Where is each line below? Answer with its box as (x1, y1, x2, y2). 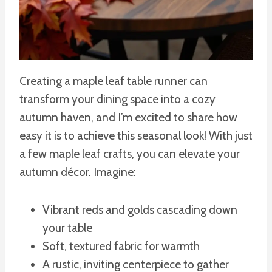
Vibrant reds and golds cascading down (42, 202, 237, 217)
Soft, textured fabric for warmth (42, 239, 200, 253)
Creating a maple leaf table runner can (19, 73, 208, 88)
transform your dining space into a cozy (19, 92, 216, 106)
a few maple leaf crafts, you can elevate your (19, 146, 240, 161)
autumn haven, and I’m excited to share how (19, 110, 237, 124)
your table (42, 220, 92, 235)
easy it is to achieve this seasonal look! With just (19, 128, 253, 143)
